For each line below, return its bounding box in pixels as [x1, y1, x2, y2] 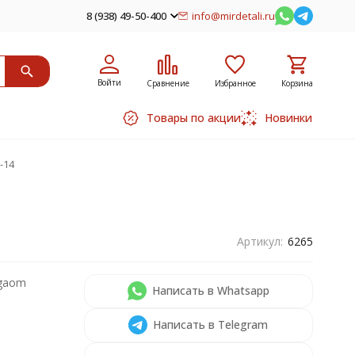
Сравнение [146, 77, 189, 89]
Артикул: [236, 234, 283, 249]
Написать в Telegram [153, 317, 269, 332]
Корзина [281, 77, 313, 89]
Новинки [264, 110, 312, 125]
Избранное [214, 77, 256, 89]
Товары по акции [146, 110, 241, 125]
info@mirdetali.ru [191, 8, 275, 23]
